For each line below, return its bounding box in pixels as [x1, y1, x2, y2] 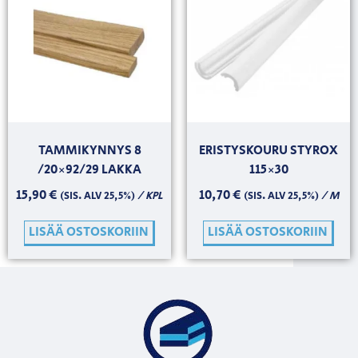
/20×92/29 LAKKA [38, 160, 141, 179]
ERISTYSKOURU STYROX [199, 141, 338, 160]
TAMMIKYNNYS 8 [38, 141, 141, 160]
